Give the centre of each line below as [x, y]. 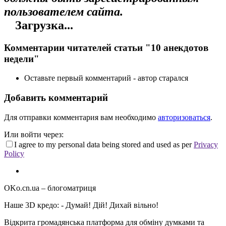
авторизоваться [184, 117]
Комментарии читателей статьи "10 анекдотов [106, 47]
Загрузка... [43, 25]
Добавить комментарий [56, 97]
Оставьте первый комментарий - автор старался [106, 78]
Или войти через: [34, 134]
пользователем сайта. [64, 11]
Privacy [206, 144]
